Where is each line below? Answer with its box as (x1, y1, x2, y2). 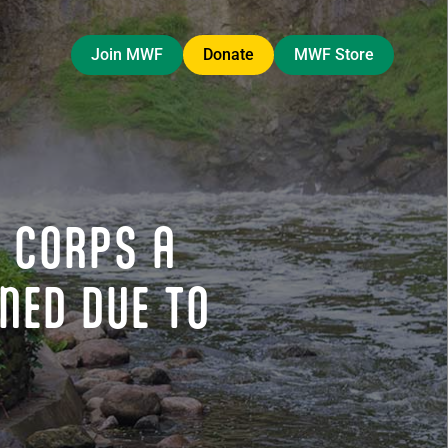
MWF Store (294, 45, 375, 64)
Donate (203, 45, 255, 64)
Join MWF (91, 45, 164, 64)
